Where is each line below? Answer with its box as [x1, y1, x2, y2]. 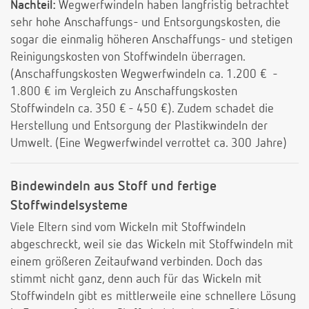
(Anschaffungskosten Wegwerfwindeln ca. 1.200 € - [10, 68, 277, 81]
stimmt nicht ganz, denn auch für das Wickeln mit [10, 273, 261, 286]
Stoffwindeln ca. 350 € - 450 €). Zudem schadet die [10, 103, 274, 116]
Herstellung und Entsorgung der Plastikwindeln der [10, 120, 268, 133]
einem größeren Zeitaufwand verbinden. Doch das [10, 256, 263, 269]
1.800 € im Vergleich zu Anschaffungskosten [10, 86, 237, 99]
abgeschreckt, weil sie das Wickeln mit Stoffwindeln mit [10, 239, 293, 252]
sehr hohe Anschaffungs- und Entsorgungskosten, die [10, 17, 281, 30]
